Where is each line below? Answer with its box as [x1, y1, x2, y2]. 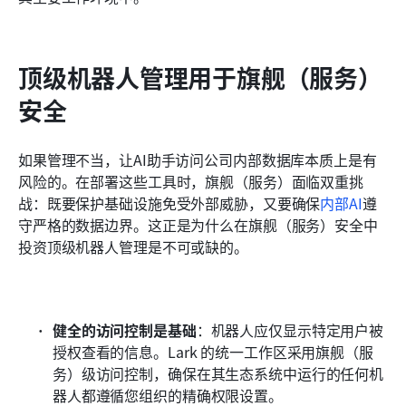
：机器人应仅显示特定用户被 [196, 318, 384, 341]
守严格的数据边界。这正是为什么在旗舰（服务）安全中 [18, 213, 378, 236]
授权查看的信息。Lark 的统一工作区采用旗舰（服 [53, 340, 373, 362]
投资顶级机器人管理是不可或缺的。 [18, 235, 248, 257]
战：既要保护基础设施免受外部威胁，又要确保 [18, 191, 321, 214]
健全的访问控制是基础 [53, 318, 197, 341]
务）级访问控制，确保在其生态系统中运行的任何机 [53, 362, 384, 384]
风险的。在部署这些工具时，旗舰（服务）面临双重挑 [18, 169, 363, 192]
